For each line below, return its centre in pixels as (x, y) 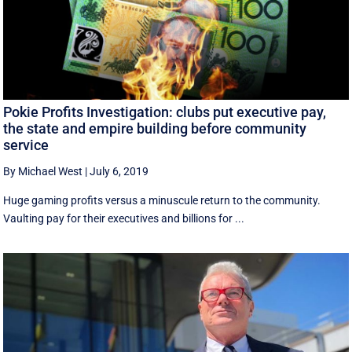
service (26, 145)
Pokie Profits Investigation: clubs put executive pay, (165, 112)
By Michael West (43, 172)
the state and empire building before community (155, 129)
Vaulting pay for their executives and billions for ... (124, 219)
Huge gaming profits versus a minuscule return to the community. (162, 201)
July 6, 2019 (119, 172)
